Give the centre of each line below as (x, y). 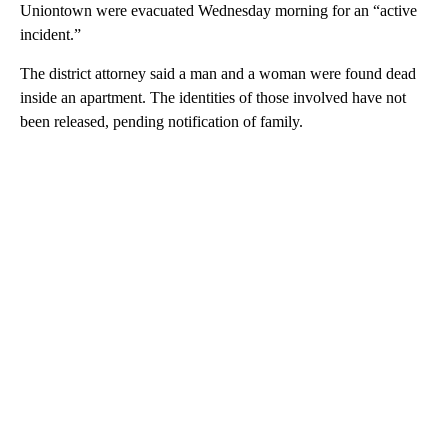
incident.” (50, 34)
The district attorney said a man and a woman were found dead (218, 73)
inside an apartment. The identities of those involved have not (213, 97)
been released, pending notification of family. (161, 121)
